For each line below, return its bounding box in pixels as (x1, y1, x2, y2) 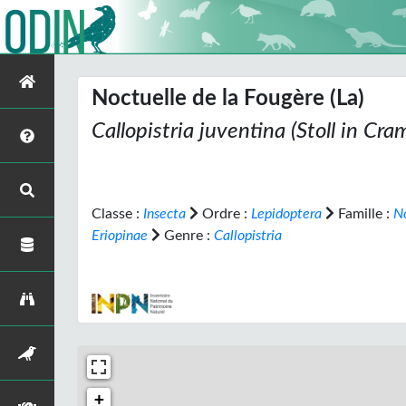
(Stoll (285, 121, 341, 142)
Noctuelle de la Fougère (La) (92, 88, 364, 110)
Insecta (143, 207, 186, 221)
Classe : (92, 207, 143, 221)
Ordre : (198, 207, 251, 221)
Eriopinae (92, 228, 148, 243)
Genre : (160, 228, 214, 243)
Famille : (334, 207, 393, 221)
